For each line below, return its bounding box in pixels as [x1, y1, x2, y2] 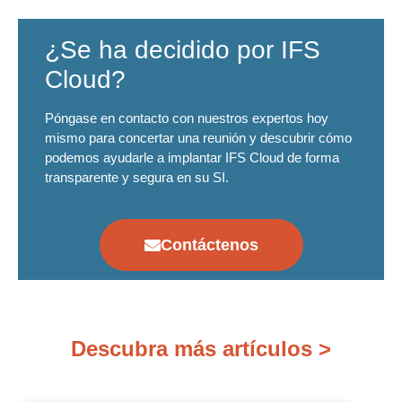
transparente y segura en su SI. [45, 170, 229, 186]
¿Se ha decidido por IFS [45, 36, 320, 65]
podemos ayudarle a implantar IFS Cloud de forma [45, 150, 339, 166]
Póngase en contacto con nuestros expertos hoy [45, 110, 328, 127]
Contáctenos [160, 235, 258, 254]
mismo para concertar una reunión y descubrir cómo [45, 130, 352, 146]
